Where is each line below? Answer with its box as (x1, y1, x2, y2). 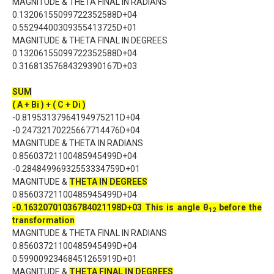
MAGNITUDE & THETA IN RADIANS (12, 138, 143, 148)
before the (215, 202, 262, 212)
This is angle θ (145, 202, 209, 212)
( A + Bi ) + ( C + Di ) (12, 100, 86, 109)
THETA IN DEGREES (69, 177, 147, 187)
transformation (12, 215, 75, 225)
